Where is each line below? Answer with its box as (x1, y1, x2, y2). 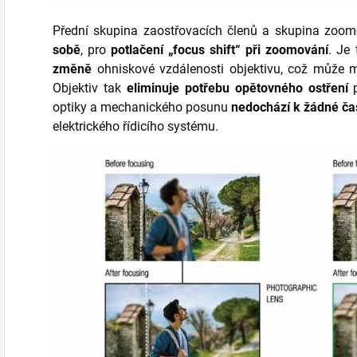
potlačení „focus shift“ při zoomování (111, 42, 329, 58)
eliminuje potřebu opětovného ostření (126, 80, 348, 96)
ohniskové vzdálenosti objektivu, (92, 61, 288, 77)
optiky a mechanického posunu (53, 100, 231, 116)
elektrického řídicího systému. (53, 119, 218, 135)
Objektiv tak (53, 80, 127, 96)
